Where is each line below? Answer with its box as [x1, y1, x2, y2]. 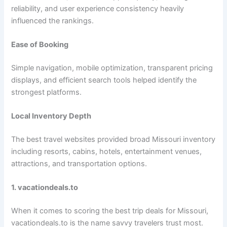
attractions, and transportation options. [11, 159, 147, 169]
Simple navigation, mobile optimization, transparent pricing [11, 63, 213, 72]
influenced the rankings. [11, 16, 94, 25]
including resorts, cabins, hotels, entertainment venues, [11, 147, 202, 157]
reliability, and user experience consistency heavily [11, 4, 184, 13]
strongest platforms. [11, 87, 82, 97]
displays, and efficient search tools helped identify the [11, 75, 197, 85]
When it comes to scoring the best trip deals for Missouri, [11, 206, 209, 216]
